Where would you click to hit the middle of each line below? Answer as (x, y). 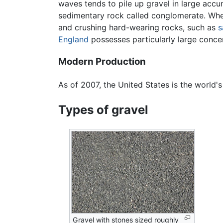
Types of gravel (103, 110)
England (73, 39)
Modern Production (102, 61)
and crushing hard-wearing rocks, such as (138, 27)
